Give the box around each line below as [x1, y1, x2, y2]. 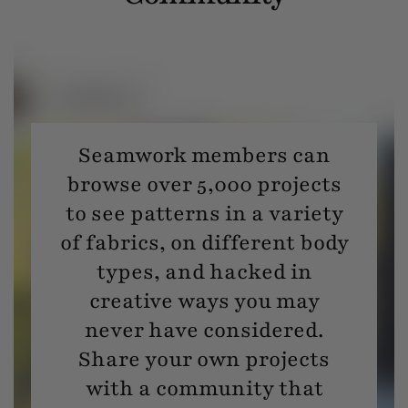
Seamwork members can [77, 140, 331, 169]
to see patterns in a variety [65, 199, 343, 228]
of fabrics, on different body [59, 228, 349, 257]
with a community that [85, 373, 323, 403]
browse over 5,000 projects [66, 169, 342, 199]
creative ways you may [88, 286, 320, 315]
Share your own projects [78, 344, 330, 373]
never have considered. [85, 315, 323, 344]
